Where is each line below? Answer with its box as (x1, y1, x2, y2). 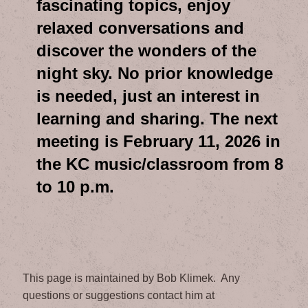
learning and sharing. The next (36, 109, 278, 129)
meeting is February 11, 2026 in (36, 132, 281, 151)
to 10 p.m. (36, 177, 115, 197)
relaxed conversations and (36, 19, 245, 38)
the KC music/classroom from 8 (36, 155, 284, 174)
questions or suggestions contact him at (23, 289, 215, 301)
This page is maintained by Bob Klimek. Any (23, 272, 241, 284)
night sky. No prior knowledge (36, 64, 274, 83)
